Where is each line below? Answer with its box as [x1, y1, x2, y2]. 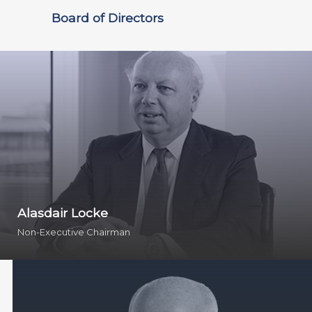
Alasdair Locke [17, 205, 108, 220]
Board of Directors [52, 10, 164, 25]
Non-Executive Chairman [17, 226, 130, 237]
